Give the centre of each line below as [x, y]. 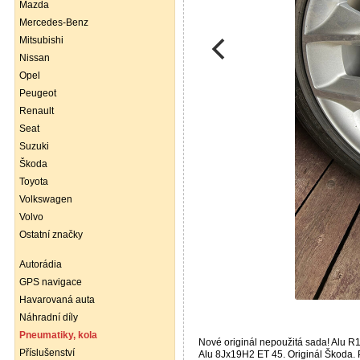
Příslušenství [47, 353]
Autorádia [41, 264]
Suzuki [34, 146]
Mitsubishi [41, 40]
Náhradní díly [49, 317]
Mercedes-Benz [54, 22]
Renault [37, 111]
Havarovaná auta [57, 300]
